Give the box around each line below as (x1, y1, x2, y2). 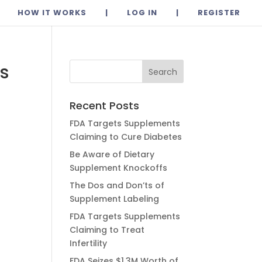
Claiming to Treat (70, 224, 145, 236)
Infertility (70, 237, 108, 249)
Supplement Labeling (70, 193, 160, 205)
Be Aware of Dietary (70, 149, 155, 160)
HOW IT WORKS (18, 7, 87, 18)
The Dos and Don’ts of (70, 180, 165, 191)
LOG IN (127, 7, 157, 18)
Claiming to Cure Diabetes (70, 131, 182, 143)
